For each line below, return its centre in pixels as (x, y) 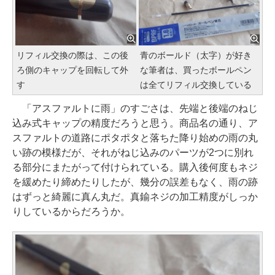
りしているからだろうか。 (71, 211)
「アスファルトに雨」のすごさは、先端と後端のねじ (135, 108)
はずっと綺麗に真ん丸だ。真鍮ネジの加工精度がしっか (135, 196)
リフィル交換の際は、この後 (72, 55)
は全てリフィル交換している (196, 84)
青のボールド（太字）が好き (196, 55)
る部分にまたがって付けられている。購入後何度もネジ (135, 167)
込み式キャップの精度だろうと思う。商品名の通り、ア (135, 123)
